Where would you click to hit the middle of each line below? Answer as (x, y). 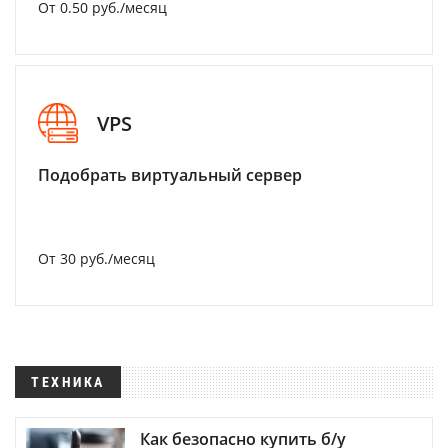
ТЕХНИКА (68, 382)
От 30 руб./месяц (96, 258)
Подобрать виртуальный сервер (170, 175)
